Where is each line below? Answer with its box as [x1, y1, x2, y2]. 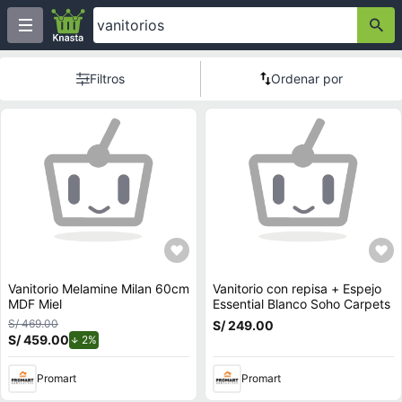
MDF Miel [8, 296, 62, 311]
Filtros [90, 71, 125, 86]
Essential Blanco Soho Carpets [213, 296, 390, 311]
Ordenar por [271, 71, 343, 86]
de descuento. [96, 332, 167, 345]
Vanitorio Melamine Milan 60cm [8, 281, 189, 296]
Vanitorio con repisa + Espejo [213, 281, 381, 296]
